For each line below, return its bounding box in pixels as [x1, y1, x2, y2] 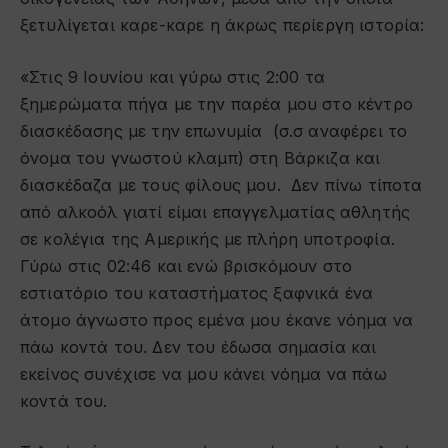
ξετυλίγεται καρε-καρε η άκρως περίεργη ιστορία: [20, 15, 425, 36]
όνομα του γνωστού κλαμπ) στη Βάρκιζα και [20, 147, 381, 168]
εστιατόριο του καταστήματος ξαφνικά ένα [20, 282, 374, 303]
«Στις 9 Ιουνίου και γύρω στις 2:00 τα [20, 66, 325, 87]
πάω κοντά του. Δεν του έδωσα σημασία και [20, 336, 377, 357]
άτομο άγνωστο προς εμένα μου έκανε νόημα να [20, 309, 413, 330]
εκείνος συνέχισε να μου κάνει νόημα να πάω [20, 363, 387, 384]
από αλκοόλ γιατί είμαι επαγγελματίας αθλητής [20, 201, 411, 222]
